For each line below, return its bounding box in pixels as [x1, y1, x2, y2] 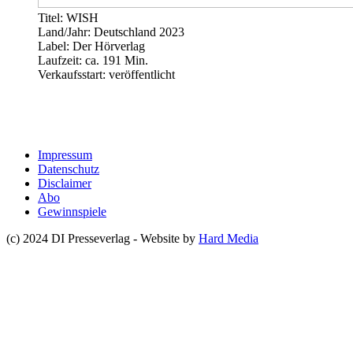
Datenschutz [38, 162, 99, 176]
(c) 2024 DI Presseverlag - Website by [6, 231, 199, 245]
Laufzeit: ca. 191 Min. [38, 53, 148, 67]
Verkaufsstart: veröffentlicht [38, 67, 175, 81]
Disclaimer [38, 176, 91, 190]
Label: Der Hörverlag [38, 39, 145, 53]
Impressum [38, 147, 92, 162]
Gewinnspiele [38, 204, 106, 218]
